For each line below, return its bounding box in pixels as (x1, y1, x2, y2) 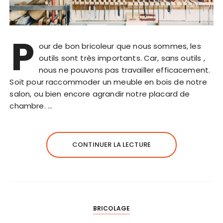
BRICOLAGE (93, 204, 130, 213)
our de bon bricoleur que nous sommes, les (38, 40, 201, 51)
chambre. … (9, 100, 52, 111)
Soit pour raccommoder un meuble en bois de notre (9, 76, 207, 87)
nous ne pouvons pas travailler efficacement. (38, 64, 211, 75)
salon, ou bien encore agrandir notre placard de (9, 88, 190, 99)
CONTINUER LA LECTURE (72, 139, 151, 149)
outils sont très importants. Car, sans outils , (38, 52, 205, 63)
